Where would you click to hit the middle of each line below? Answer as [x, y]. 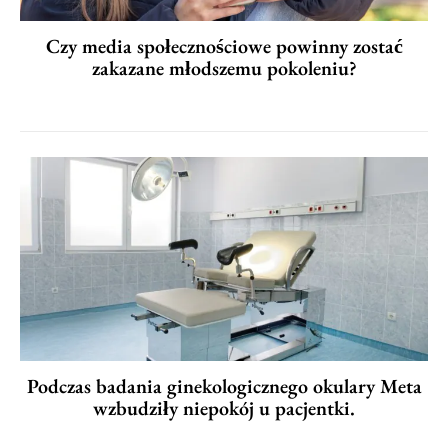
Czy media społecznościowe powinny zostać [224, 45]
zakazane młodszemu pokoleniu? [224, 67]
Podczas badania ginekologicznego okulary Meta [224, 385]
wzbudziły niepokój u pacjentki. [224, 407]
